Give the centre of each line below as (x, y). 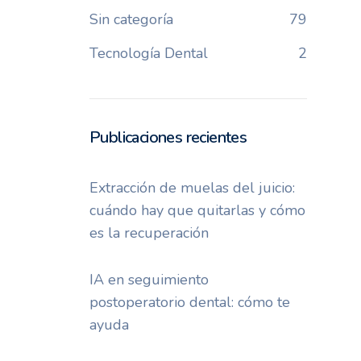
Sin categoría (131, 19)
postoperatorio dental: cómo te (189, 302)
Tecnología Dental (148, 53)
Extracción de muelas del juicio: (192, 188)
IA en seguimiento (149, 280)
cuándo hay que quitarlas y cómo (197, 210)
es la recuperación (149, 233)
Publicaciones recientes (168, 137)
